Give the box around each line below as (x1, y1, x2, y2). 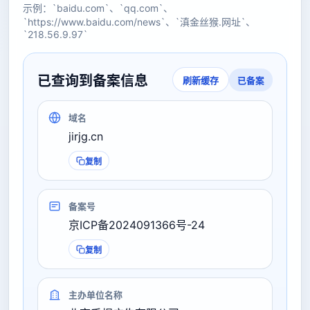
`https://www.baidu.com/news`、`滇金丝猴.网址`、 (23, 16, 255, 28)
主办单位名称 (69, 289, 122, 300)
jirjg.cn (69, 129, 103, 143)
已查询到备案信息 (37, 72, 148, 89)
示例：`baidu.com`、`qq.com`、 (23, 2, 173, 14)
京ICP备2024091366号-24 (69, 218, 205, 232)
